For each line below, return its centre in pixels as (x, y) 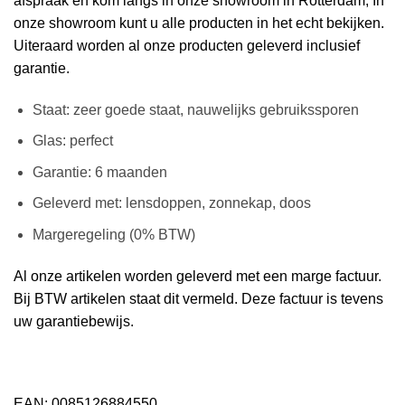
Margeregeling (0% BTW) (113, 235)
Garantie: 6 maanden (99, 172)
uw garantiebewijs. (74, 321)
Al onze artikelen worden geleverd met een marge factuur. (198, 276)
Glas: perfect (72, 141)
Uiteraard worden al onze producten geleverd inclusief (187, 45)
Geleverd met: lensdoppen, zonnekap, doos (171, 203)
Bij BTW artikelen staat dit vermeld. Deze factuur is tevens (198, 298)
